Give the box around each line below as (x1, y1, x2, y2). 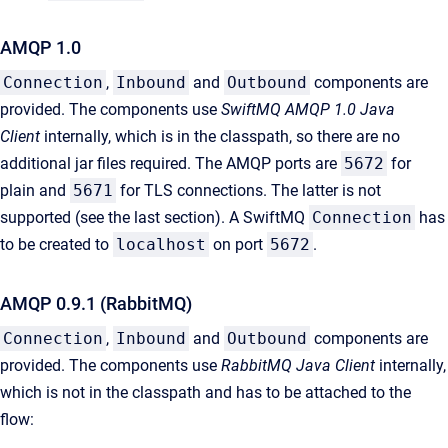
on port (209, 235, 267, 255)
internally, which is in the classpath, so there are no (40, 127, 400, 147)
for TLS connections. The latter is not (116, 181, 381, 201)
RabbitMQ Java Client (221, 356, 375, 376)
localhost (116, 235, 206, 255)
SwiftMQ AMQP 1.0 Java (221, 100, 395, 120)
